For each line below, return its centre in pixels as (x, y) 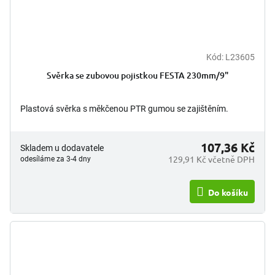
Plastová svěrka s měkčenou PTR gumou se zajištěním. (124, 109)
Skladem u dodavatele (62, 148)
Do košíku (228, 192)
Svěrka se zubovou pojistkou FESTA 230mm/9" (137, 76)
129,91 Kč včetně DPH (211, 159)
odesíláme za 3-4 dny (56, 159)
